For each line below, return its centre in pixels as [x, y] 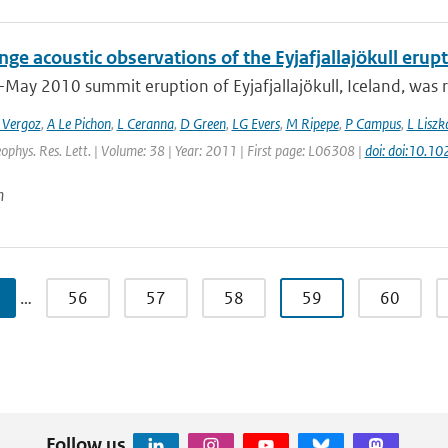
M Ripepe [312, 123]
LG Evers [255, 123]
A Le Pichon [78, 123]
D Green [202, 123]
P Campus [372, 123]
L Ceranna [145, 123]
